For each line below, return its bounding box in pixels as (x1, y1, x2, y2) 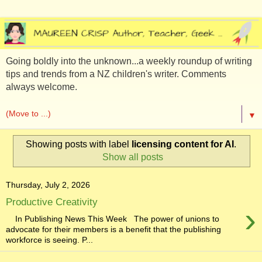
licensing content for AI (132, 139, 234, 149)
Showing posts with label (26, 139, 132, 149)
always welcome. (6, 81, 77, 92)
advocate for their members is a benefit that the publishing (6, 224, 221, 234)
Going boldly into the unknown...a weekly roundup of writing (6, 56, 252, 66)
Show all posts (102, 151, 164, 162)
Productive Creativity (6, 195, 98, 208)
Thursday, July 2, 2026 (6, 180, 90, 190)
